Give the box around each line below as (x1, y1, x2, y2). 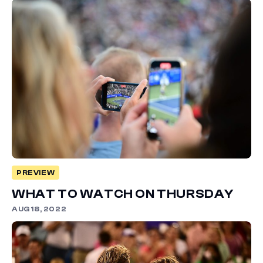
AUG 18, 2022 (12, 205, 67, 214)
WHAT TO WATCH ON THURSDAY (12, 187, 234, 201)
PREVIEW (16, 168, 55, 177)
